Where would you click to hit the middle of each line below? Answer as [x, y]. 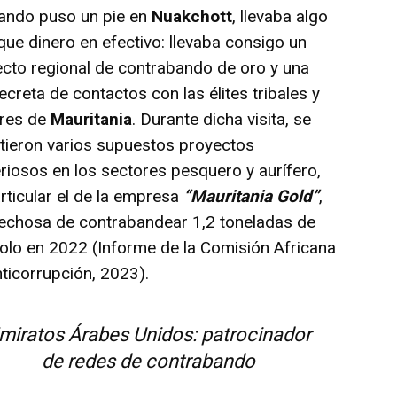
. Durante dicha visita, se [222, 119]
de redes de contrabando [149, 361]
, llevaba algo [280, 16]
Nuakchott [192, 16]
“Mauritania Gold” [252, 196]
